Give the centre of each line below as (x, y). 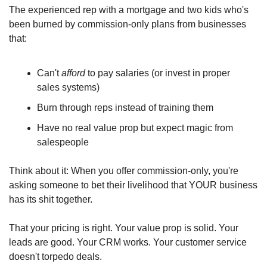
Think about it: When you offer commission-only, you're (124, 171)
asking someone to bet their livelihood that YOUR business (133, 185)
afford (73, 73)
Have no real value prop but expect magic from (135, 128)
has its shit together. (52, 199)
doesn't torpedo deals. (55, 257)
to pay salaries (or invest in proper (158, 73)
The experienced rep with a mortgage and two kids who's (129, 10)
